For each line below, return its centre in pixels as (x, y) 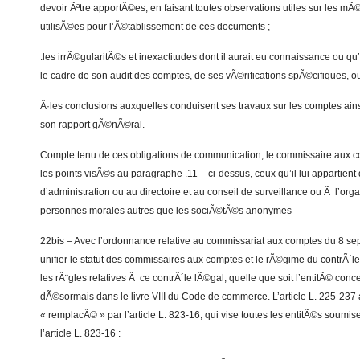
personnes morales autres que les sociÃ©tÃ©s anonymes (166, 211)
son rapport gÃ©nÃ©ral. (92, 125)
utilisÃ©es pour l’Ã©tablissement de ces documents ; (155, 27)
